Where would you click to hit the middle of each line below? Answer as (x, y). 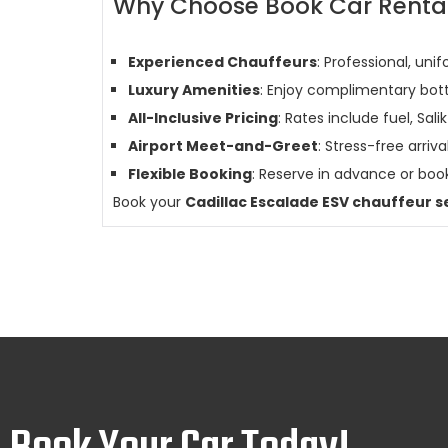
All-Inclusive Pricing (203, 118)
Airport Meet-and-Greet (223, 146)
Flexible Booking (190, 174)
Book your (149, 202)
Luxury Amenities (194, 90)
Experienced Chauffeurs (222, 62)
